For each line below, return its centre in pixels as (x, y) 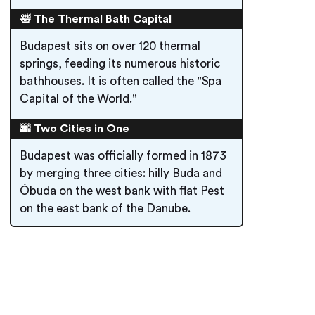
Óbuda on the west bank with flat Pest (122, 191)
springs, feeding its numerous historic (120, 64)
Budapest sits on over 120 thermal (110, 46)
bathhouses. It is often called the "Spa (121, 81)
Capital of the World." (78, 99)
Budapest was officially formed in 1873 (123, 156)
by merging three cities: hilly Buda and (121, 173)
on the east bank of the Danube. (105, 208)
